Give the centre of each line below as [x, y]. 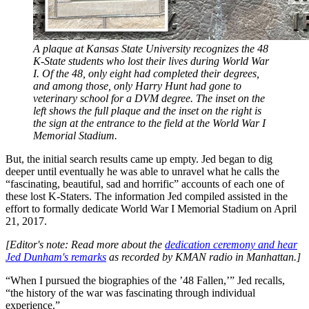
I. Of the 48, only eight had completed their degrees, [146, 74]
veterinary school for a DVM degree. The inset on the [149, 99]
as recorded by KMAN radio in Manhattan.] [203, 257]
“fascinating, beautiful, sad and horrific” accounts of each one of [145, 184]
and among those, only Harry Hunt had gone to [137, 86]
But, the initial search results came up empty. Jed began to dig [139, 159]
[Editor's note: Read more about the [85, 245]
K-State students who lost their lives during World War [151, 61]
